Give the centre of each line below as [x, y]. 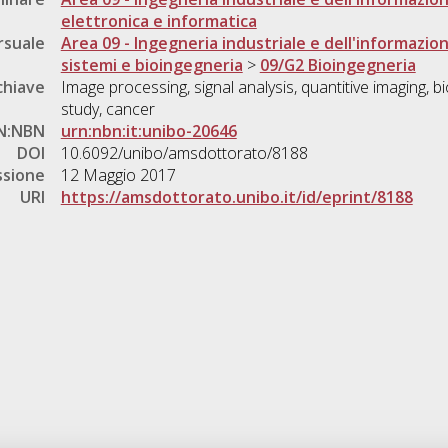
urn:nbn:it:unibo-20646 [148, 131]
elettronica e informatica [158, 21]
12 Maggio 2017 [118, 175]
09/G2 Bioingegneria [337, 65]
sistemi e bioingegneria [151, 65]
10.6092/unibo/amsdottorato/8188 [184, 153]
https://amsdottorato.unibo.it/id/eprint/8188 [236, 197]
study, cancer [107, 109]
